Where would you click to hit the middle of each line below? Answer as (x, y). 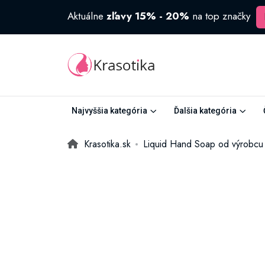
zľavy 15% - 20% (148, 16)
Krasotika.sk (107, 144)
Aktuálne (87, 16)
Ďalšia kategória (205, 111)
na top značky (221, 16)
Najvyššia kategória (109, 111)
